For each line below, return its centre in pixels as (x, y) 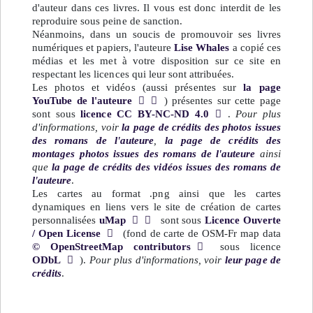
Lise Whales (202, 47)
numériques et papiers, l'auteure (103, 47)
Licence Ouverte (243, 220)
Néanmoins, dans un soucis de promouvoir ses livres (156, 34)
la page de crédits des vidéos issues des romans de (167, 167)
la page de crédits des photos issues (201, 127)
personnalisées (66, 220)
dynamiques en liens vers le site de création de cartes (156, 206)
